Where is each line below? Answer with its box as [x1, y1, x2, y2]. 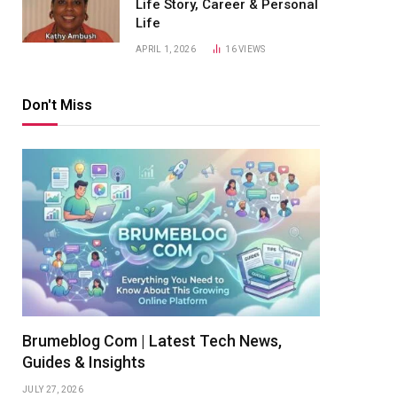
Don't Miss [22, 97, 92, 113]
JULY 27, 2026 [22, 385, 83, 394]
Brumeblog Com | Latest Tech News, [22, 331, 282, 350]
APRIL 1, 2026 [136, 44, 196, 54]
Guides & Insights [22, 353, 145, 371]
